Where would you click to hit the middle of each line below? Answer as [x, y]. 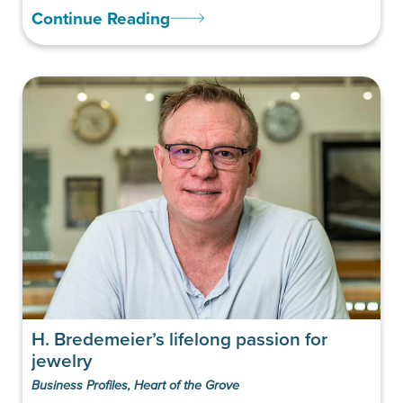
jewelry [62, 360]
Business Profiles [80, 385]
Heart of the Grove [187, 385]
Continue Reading [101, 18]
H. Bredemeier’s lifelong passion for [179, 338]
